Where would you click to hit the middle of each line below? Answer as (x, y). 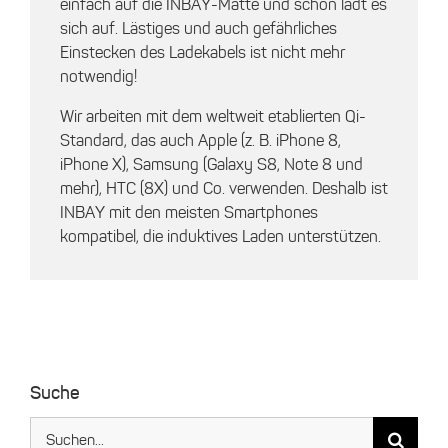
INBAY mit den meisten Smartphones (189, 213)
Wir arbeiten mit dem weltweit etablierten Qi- (213, 117)
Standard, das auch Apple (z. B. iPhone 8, (200, 141)
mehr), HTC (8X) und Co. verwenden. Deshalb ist (224, 189)
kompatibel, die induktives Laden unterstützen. (220, 237)
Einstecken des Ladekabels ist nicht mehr (202, 53)
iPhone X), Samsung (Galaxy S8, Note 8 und (211, 165)
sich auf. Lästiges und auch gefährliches (198, 29)
